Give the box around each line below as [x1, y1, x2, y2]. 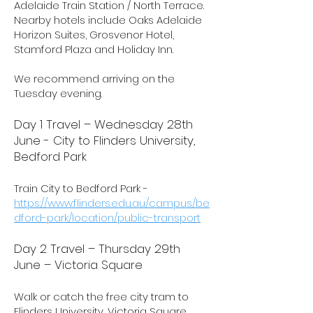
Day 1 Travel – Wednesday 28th [14, 116, 193, 133]
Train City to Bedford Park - [14, 181, 148, 196]
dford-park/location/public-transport [14, 210, 201, 225]
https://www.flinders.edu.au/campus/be [14, 196, 210, 210]
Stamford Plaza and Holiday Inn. [14, 42, 173, 57]
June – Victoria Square [14, 256, 143, 273]
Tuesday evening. [14, 86, 102, 101]
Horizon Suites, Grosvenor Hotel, [14, 27, 174, 42]
